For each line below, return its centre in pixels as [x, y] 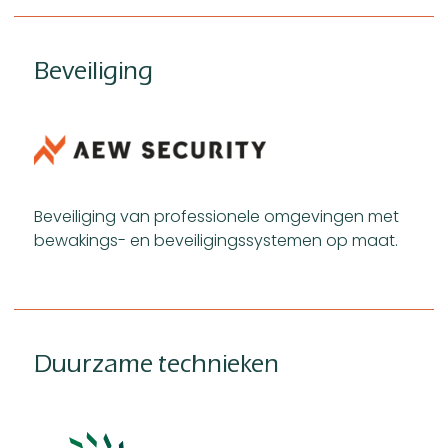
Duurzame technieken [156, 364]
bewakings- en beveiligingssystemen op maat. [216, 241]
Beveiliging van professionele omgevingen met [216, 217]
